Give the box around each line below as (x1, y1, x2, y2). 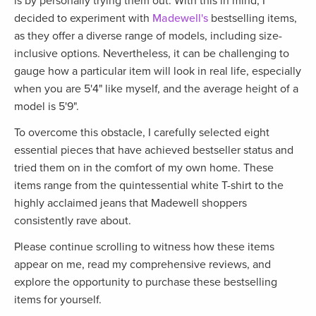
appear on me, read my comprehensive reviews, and (14, 257, 271, 272)
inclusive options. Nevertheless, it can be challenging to (14, 47, 289, 61)
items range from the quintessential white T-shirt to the (14, 178, 284, 193)
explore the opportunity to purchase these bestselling (14, 275, 277, 290)
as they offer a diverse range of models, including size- (14, 29, 282, 44)
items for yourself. (14, 293, 102, 308)
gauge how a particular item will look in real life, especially (14, 64, 301, 79)
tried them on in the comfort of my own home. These (14, 161, 274, 176)
